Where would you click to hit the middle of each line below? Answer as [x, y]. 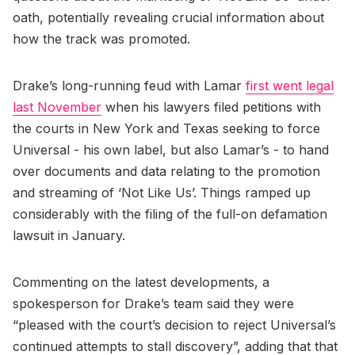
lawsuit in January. [69, 235]
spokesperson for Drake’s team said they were [153, 303]
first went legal [290, 85]
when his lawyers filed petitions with [211, 107]
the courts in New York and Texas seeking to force [166, 128]
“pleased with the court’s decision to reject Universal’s [174, 324]
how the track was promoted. [101, 38]
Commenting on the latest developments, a [141, 282]
